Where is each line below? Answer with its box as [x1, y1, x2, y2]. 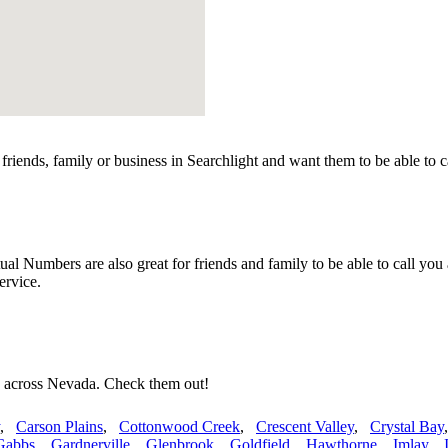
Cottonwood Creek [119, 418, 240, 436]
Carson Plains [16, 418, 103, 436]
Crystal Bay [370, 418, 444, 436]
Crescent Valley [256, 418, 354, 436]
